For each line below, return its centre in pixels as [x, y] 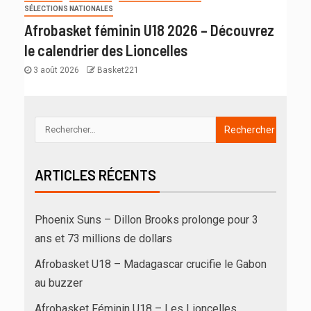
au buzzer [59, 283]
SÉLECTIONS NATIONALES [69, 8]
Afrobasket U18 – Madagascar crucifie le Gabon [151, 264]
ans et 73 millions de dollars [103, 238]
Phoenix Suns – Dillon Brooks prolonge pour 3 [146, 219]
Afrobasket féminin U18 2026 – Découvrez [149, 30]
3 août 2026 [56, 70]
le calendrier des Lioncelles [106, 50]
